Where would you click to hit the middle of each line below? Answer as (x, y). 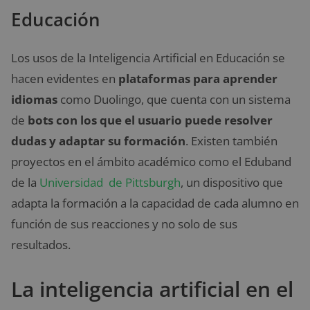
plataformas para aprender (198, 78)
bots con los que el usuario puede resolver (150, 120)
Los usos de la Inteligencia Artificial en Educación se (148, 57)
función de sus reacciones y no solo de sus (124, 224)
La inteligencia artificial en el (152, 289)
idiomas (34, 99)
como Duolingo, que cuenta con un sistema (174, 99)
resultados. (41, 244)
